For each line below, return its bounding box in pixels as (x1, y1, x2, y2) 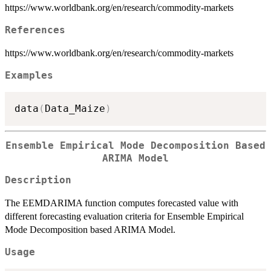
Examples (5, 70, 53, 82)
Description (5, 175, 71, 186)
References (5, 25, 65, 36)
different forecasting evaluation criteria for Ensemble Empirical (5, 211, 244, 222)
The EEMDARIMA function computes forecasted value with (5, 198, 238, 209)
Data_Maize (45, 102, 105, 114)
